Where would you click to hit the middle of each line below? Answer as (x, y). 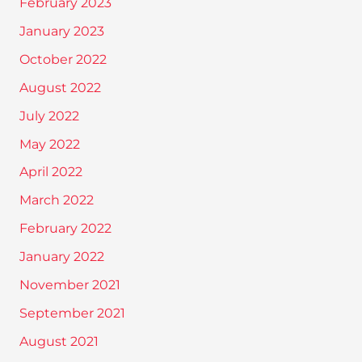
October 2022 (63, 59)
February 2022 (65, 229)
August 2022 (60, 87)
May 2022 (49, 144)
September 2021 (72, 313)
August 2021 (59, 341)
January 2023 (61, 32)
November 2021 (69, 284)
